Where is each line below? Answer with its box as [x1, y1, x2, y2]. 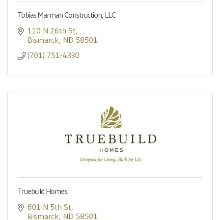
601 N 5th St [27, 202, 71, 212]
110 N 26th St [27, 26, 76, 35]
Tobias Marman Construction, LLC [18, 10, 115, 20]
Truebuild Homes [18, 186, 67, 196]
